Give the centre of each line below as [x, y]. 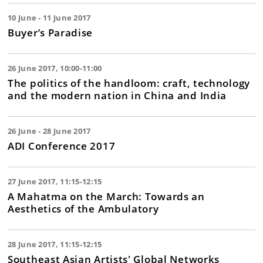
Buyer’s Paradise [50, 32]
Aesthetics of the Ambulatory [83, 208]
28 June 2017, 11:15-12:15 [55, 244]
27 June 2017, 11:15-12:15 [55, 181]
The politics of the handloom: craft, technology [129, 83]
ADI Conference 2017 [62, 146]
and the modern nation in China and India [117, 95]
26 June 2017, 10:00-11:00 [55, 68]
